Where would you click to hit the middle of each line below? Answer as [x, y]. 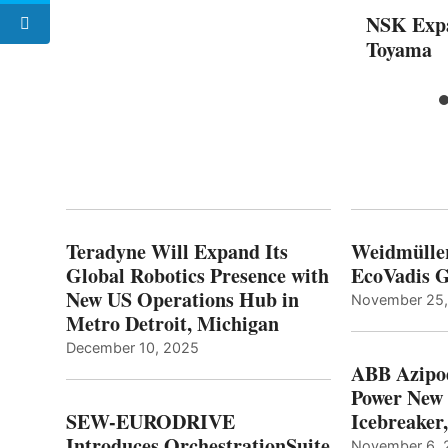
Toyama [399, 49]
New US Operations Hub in [182, 299]
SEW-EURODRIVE [150, 421]
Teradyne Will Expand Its [177, 251]
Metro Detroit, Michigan [172, 323]
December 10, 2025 [132, 347]
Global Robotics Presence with [197, 275]
